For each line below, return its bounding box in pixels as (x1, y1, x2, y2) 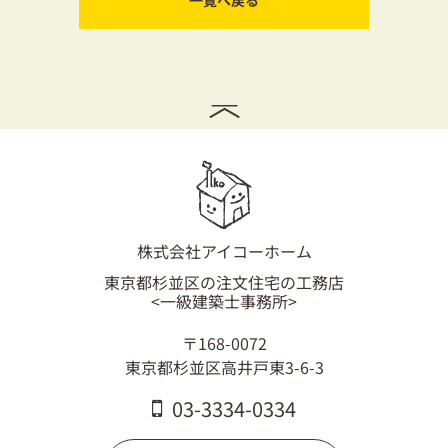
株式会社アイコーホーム (136, 239, 312, 263)
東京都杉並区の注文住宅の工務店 (104, 270, 344, 294)
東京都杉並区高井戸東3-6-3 (124, 355, 324, 379)
